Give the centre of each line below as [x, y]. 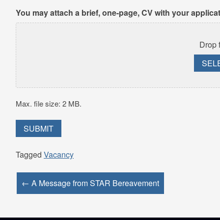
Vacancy [59, 155]
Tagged [30, 155]
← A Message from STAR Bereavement [90, 183]
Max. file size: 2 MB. [49, 104]
